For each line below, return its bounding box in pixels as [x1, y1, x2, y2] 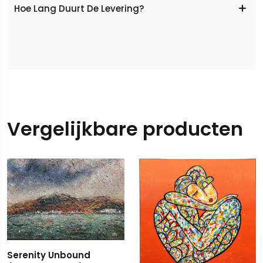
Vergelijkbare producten [7, 116, 243, 143]
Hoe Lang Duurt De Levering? [14, 2, 144, 15]
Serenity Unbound [7, 249, 90, 262]
